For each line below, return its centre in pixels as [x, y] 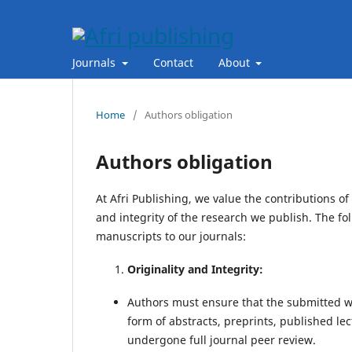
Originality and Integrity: [195, 269]
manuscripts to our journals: [171, 236]
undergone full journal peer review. [222, 339]
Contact [173, 62]
